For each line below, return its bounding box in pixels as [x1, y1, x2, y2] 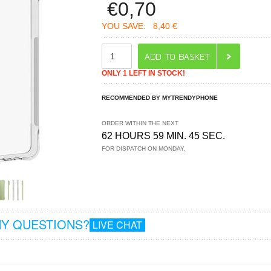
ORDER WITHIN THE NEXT [102, 119, 179, 126]
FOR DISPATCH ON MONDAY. [102, 145, 186, 152]
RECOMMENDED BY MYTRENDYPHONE [102, 94, 218, 101]
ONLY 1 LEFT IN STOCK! [102, 68, 186, 77]
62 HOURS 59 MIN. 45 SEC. [102, 130, 226, 141]
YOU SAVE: [102, 21, 146, 31]
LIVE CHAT [93, 218, 143, 232]
